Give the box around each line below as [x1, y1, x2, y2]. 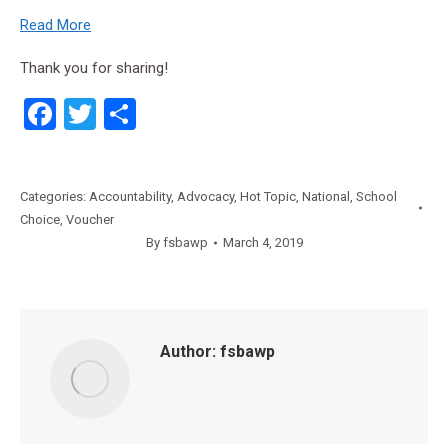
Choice [20, 212, 60, 227]
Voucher [66, 212, 114, 227]
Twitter [96, 95, 194, 133]
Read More [20, 16, 91, 34]
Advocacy [177, 189, 234, 204]
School [356, 189, 397, 204]
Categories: [20, 189, 89, 204]
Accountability [89, 189, 171, 204]
